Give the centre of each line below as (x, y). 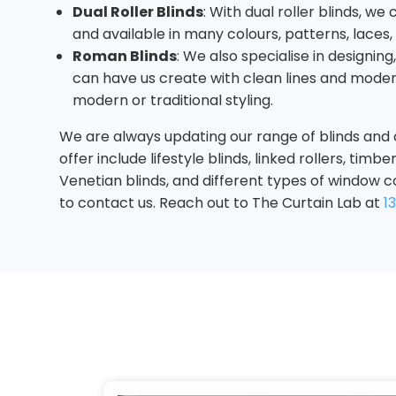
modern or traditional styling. (176, 101)
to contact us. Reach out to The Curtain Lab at (221, 203)
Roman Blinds (125, 57)
